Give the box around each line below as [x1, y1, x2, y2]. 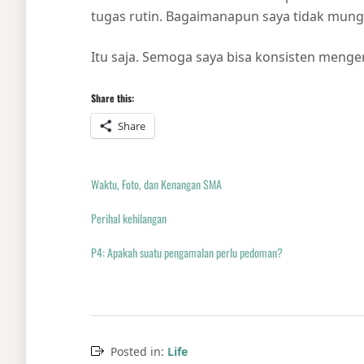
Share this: [91, 91, 134, 105]
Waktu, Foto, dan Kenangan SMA [91, 175, 222, 193]
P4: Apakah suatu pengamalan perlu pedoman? [91, 244, 283, 261]
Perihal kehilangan [91, 210, 167, 227]
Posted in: [110, 344, 167, 359]
